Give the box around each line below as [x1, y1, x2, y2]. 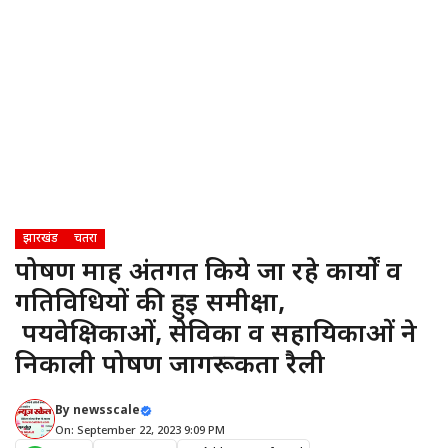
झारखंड [23, 231, 58, 247]
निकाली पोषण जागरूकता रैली [15, 350, 325, 384]
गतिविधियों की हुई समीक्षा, [15, 288, 285, 322]
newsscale [73, 403, 140, 419]
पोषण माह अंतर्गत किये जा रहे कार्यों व [15, 257, 402, 291]
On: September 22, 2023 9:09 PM [55, 424, 225, 438]
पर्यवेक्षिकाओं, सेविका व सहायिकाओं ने [15, 319, 417, 353]
